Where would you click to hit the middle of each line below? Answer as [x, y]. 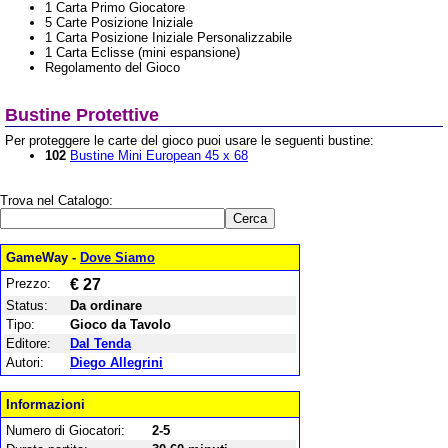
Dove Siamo [117, 257]
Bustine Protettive [82, 115]
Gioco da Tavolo [120, 324]
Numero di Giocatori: [65, 430]
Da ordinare [106, 305]
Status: [27, 305]
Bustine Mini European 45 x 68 [159, 155]
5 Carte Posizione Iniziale [119, 22]
